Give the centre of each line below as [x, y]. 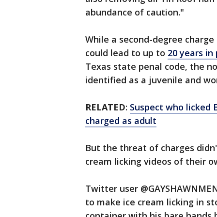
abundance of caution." [135, 12]
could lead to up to [126, 53]
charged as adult [121, 121]
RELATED [105, 107]
